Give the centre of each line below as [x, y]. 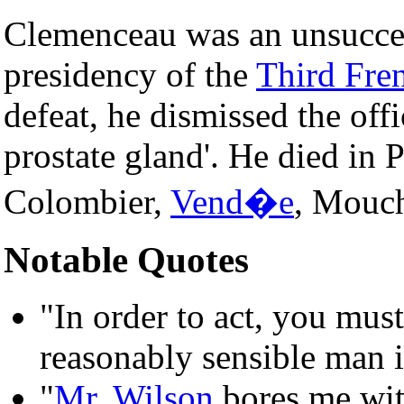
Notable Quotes [126, 260]
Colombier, [87, 201]
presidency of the [130, 74]
